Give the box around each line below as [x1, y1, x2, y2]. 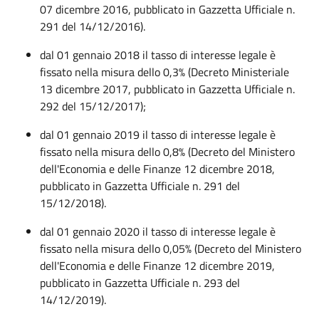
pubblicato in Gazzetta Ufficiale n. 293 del [40, 273, 240, 291]
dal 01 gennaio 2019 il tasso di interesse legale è [40, 125, 276, 143]
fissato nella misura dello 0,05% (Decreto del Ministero [40, 239, 301, 257]
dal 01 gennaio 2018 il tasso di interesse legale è [40, 46, 276, 63]
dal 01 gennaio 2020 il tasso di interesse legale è [40, 222, 276, 240]
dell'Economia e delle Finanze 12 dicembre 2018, [40, 159, 275, 177]
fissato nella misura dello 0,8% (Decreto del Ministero [40, 142, 295, 160]
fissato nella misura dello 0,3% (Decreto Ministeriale [40, 63, 289, 80]
